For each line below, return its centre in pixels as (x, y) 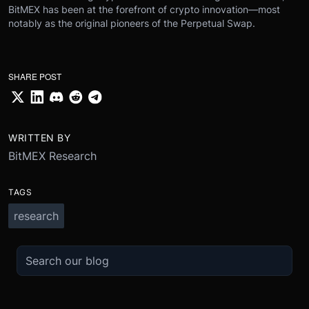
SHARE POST (35, 76)
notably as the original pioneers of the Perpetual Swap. (132, 23)
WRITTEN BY (39, 137)
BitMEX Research (52, 156)
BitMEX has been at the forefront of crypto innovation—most (144, 9)
